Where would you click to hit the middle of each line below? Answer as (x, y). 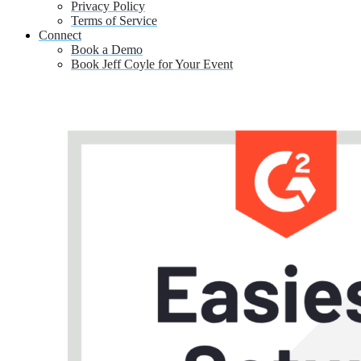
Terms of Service (114, 20)
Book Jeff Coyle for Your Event (152, 64)
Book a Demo (107, 49)
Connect (60, 35)
